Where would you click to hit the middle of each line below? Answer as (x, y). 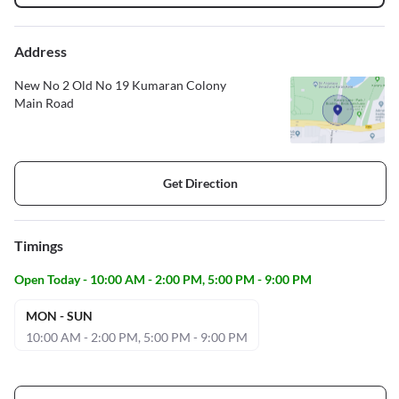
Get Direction (200, 183)
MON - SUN (59, 315)
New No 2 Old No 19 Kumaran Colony (120, 85)
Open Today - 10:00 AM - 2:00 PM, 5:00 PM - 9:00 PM (163, 279)
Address (41, 51)
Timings (39, 245)
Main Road (44, 102)
